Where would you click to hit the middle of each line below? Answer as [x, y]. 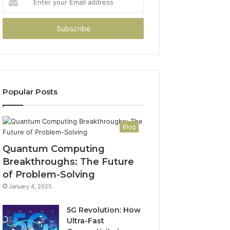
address [15, 29]
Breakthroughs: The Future [69, 162]
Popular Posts [30, 92]
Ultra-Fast [86, 221]
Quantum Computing [54, 149]
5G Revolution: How [104, 210]
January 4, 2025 [31, 186]
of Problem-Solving [49, 175]
